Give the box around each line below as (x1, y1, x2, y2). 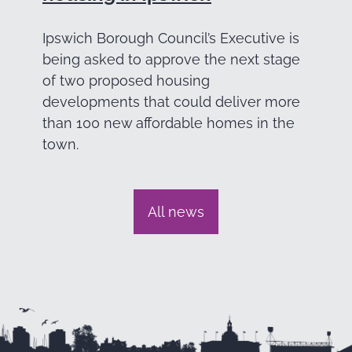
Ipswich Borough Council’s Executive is (42, 30, 299, 47)
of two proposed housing (42, 72, 210, 90)
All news (148, 203, 204, 220)
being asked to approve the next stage (42, 51, 300, 68)
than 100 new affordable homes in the (42, 115, 295, 132)
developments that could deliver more (42, 93, 300, 111)
